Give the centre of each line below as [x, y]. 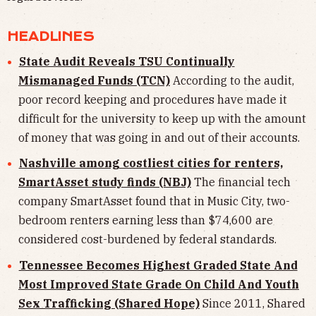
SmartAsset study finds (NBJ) [105, 182]
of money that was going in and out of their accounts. [159, 137]
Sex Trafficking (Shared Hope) [109, 303]
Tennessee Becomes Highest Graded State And [158, 265]
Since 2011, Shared [254, 303]
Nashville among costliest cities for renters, [151, 163]
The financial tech [242, 182]
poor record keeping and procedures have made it [153, 99]
